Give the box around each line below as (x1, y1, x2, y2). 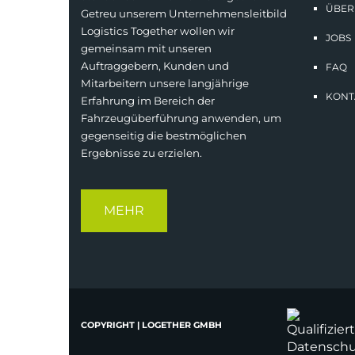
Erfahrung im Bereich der (81, 94, 215, 107)
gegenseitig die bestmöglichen (81, 129, 246, 142)
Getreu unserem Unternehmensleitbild (81, 7, 287, 20)
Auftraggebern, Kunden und (81, 59, 229, 72)
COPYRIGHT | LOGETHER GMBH (81, 319, 222, 330)
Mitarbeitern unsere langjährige (81, 77, 249, 90)
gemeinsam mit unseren (81, 42, 212, 55)
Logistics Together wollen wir (81, 25, 235, 37)
